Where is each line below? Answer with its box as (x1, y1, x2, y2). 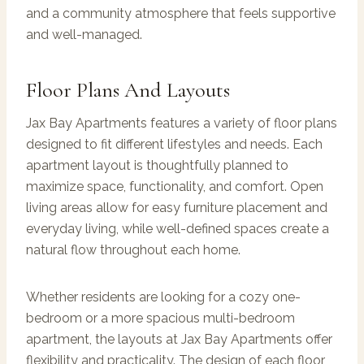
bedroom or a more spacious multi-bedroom (26, 310, 295, 326)
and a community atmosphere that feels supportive (26, 5, 336, 21)
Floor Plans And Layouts (26, 76, 230, 102)
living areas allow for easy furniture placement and (26, 199, 327, 215)
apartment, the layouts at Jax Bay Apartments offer (26, 331, 332, 347)
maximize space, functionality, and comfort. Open (26, 178, 323, 194)
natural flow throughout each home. (26, 241, 240, 258)
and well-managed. (26, 26, 142, 42)
